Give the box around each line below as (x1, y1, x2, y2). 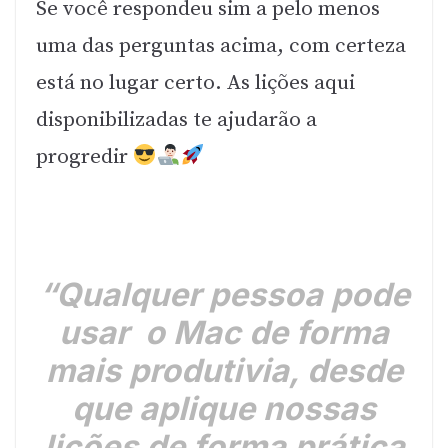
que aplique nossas (72, 388, 376, 428)
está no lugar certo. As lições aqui (36, 69, 355, 96)
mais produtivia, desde (45, 350, 403, 390)
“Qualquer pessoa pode (38, 274, 410, 314)
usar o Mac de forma (59, 312, 389, 352)
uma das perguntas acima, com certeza (36, 32, 406, 59)
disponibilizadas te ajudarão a (36, 106, 317, 133)
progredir (36, 143, 133, 170)
